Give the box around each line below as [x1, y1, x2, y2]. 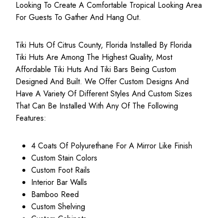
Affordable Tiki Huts [16, 63, 82, 75]
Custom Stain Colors [31, 152, 97, 163]
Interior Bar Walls [31, 176, 87, 188]
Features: [16, 112, 46, 124]
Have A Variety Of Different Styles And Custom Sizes [16, 88, 192, 99]
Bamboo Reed [31, 188, 79, 200]
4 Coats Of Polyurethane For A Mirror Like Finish [31, 140, 192, 151]
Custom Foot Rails [31, 164, 90, 176]
